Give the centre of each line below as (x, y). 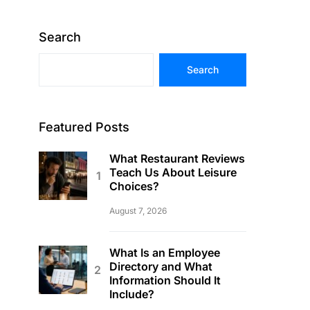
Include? (132, 294)
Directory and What (161, 266)
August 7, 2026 (138, 211)
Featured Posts (84, 127)
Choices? (134, 186)
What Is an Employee (165, 253)
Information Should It (165, 280)
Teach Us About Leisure (173, 172)
